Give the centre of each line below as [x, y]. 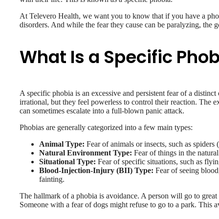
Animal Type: [62, 144]
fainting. [52, 179]
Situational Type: [68, 162]
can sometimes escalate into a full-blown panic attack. [102, 111]
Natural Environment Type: [86, 153]
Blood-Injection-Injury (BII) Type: [97, 171]
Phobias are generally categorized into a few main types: [106, 128]
